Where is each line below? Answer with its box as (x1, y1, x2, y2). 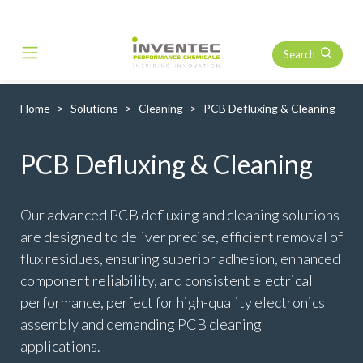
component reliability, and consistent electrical (20, 271, 313, 289)
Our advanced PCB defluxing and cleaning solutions (20, 206, 340, 224)
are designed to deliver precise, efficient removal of (20, 228, 343, 246)
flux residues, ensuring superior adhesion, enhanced (20, 250, 340, 267)
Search (284, 48, 315, 61)
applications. (20, 337, 100, 355)
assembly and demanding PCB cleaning (20, 315, 262, 333)
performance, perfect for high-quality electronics (20, 293, 325, 311)
